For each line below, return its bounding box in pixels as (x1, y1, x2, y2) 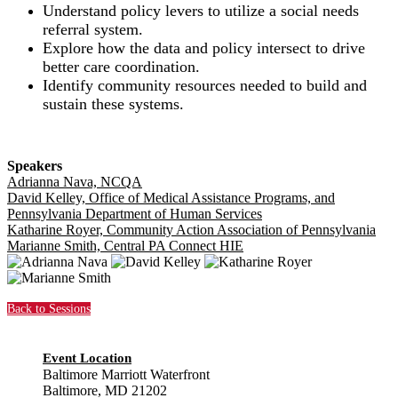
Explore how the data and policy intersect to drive (43, 39, 365, 57)
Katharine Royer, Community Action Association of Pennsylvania (7, 222, 376, 237)
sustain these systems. (43, 95, 188, 113)
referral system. (43, 20, 147, 38)
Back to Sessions (7, 302, 91, 315)
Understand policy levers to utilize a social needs (43, 2, 359, 20)
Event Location (43, 351, 131, 365)
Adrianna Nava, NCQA (7, 174, 142, 189)
